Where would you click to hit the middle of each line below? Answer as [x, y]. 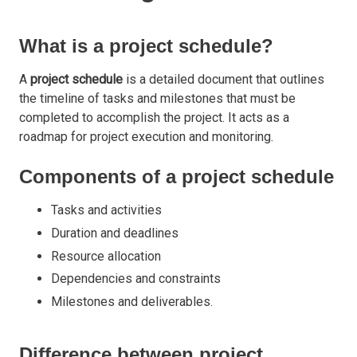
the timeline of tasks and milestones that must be [157, 98]
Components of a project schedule [177, 176]
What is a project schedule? [146, 45]
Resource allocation [106, 256]
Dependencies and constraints [136, 279]
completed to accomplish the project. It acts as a [154, 117]
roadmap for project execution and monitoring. [146, 136]
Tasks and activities [106, 210]
